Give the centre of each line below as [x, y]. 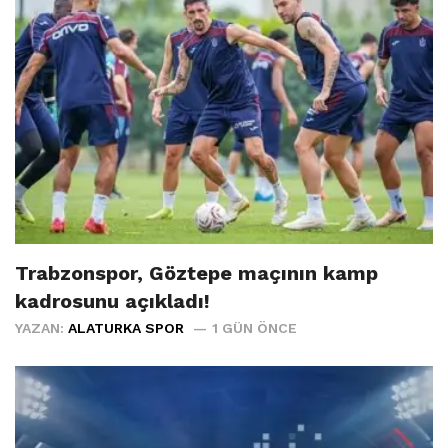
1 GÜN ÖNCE [254, 328]
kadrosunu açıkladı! [112, 301]
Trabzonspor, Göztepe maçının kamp [196, 273]
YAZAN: [41, 328]
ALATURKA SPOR [126, 328]
